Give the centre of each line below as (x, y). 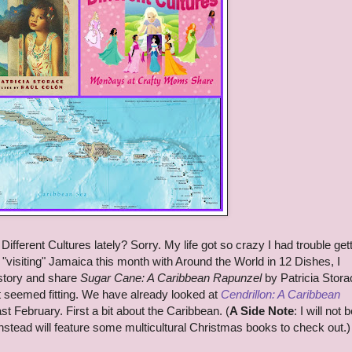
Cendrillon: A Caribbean (280, 295)
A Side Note (262, 311)
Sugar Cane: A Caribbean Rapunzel (171, 278)
